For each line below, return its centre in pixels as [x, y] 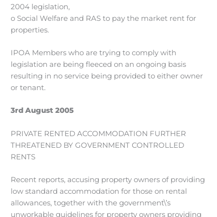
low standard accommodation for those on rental [99, 192]
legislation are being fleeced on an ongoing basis [99, 65]
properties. [30, 30]
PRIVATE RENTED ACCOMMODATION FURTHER [99, 133]
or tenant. [28, 88]
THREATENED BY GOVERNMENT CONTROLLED [98, 145]
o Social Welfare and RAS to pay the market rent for [104, 18]
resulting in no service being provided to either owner [107, 76]
